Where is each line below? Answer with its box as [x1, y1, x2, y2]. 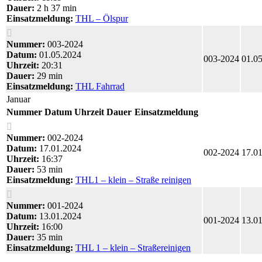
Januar [6, 94, 30, 104]
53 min [35, 164, 63, 174]
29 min [35, 70, 63, 81]
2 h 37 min [35, 2, 77, 13]
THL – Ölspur [75, 13, 128, 23]
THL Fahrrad [75, 81, 125, 91]
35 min [35, 232, 63, 242]
